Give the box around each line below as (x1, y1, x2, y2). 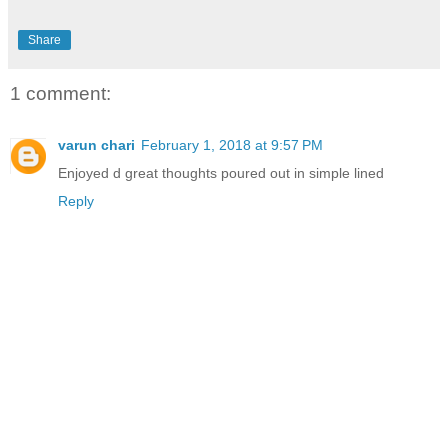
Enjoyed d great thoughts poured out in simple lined (58, 165, 384, 182)
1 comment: (10, 82, 111, 104)
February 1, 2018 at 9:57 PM (141, 137, 323, 154)
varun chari (58, 137, 135, 154)
